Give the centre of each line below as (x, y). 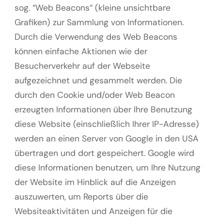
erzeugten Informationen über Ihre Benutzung (103, 110)
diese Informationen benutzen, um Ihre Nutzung (108, 168)
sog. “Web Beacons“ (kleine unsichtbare (93, 8)
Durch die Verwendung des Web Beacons (96, 37)
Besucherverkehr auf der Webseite (82, 66)
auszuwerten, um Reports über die (81, 197)
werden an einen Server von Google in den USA (107, 139)
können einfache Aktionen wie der (81, 52)
